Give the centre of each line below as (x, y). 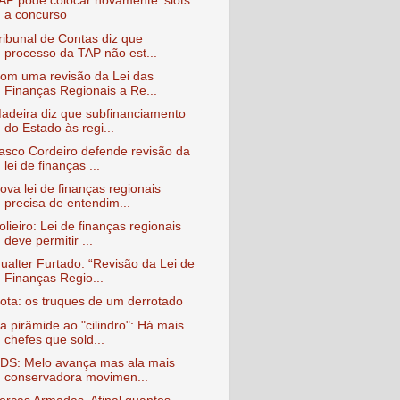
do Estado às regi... (59, 128)
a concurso (35, 15)
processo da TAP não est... (80, 53)
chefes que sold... (54, 339)
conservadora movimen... (76, 377)
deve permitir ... (48, 241)
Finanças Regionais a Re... (80, 90)
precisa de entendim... (67, 203)
